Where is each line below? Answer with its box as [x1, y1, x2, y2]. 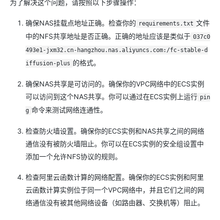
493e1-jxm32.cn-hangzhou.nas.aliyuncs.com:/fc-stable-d [26, 47, 208, 54]
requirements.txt [138, 20, 193, 27]
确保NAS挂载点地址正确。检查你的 [26, 19, 136, 27]
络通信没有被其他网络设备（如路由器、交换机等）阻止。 [26, 198, 204, 207]
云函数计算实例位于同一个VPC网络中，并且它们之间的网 [26, 186, 204, 194]
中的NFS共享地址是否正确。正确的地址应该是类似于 [26, 32, 191, 40]
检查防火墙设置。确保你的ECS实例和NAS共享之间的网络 [26, 127, 204, 135]
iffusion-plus [26, 60, 70, 67]
